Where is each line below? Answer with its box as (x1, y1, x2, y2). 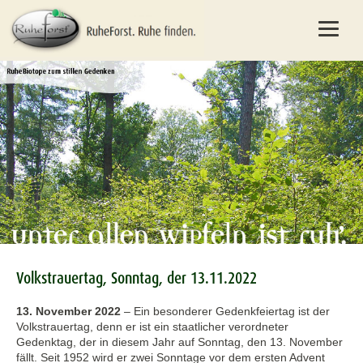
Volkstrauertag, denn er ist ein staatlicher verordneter (16, 320, 288, 334)
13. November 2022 (16, 305, 121, 318)
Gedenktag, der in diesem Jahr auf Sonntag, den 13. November (16, 335, 343, 349)
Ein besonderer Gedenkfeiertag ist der (134, 305, 330, 318)
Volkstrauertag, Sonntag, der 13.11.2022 (16, 267, 257, 289)
